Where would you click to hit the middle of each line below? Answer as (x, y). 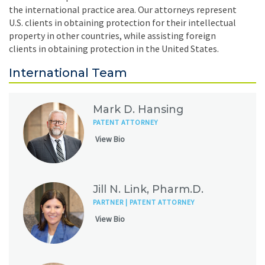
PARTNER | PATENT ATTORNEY (144, 202)
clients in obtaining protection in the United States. (114, 49)
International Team (68, 73)
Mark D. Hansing (138, 109)
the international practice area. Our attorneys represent (123, 9)
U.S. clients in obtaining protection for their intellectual (122, 22)
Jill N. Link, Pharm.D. (148, 189)
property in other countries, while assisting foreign (112, 35)
